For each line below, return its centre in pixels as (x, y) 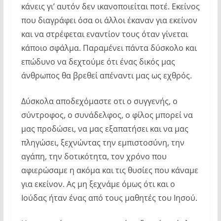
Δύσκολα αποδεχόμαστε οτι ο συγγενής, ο (99, 101)
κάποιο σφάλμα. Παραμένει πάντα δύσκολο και (109, 48)
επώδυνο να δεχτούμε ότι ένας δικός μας (98, 61)
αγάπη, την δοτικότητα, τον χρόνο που (94, 156)
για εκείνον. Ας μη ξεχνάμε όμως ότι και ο (98, 184)
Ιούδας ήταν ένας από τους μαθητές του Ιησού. (109, 198)
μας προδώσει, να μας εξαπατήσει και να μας (105, 129)
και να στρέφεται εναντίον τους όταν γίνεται (104, 34)
